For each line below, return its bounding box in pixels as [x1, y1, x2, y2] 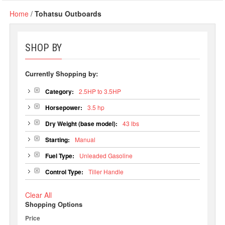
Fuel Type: [45, 151, 74, 160]
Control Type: [45, 167, 83, 176]
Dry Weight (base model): [45, 119, 118, 128]
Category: [45, 87, 74, 96]
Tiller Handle [88, 167, 124, 176]
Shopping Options [25, 199, 83, 209]
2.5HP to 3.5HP [78, 87, 121, 95]
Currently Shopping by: [25, 69, 98, 78]
